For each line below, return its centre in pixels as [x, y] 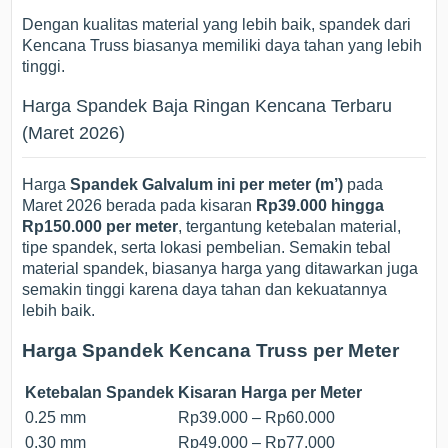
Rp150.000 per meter [100, 226]
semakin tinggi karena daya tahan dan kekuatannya [205, 289]
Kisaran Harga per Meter [270, 393]
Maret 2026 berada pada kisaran [139, 205]
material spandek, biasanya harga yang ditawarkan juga [220, 268]
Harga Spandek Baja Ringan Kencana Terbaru [207, 105]
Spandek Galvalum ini [153, 184]
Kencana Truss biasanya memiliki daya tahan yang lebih [222, 45]
